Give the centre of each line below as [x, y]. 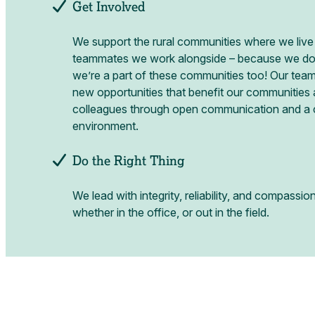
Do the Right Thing [127, 160]
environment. [107, 126]
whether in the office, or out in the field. [171, 212]
